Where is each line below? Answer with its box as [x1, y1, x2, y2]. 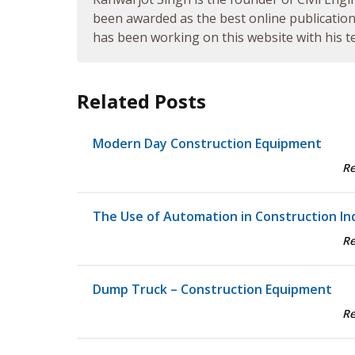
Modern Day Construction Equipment [93, 135, 322, 153]
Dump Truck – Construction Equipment [93, 281, 332, 299]
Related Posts [77, 88, 206, 115]
